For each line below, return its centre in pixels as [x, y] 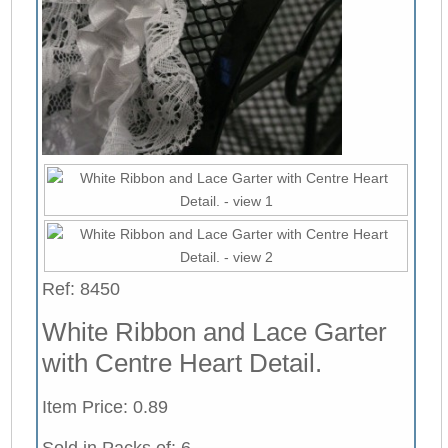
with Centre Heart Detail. [181, 362]
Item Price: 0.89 [104, 406]
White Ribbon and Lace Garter [214, 331]
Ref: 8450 [80, 288]
